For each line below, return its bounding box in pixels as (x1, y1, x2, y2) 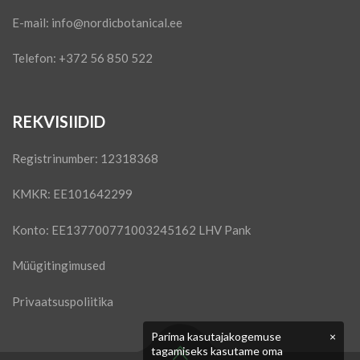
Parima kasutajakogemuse (151, 329, 281, 343)
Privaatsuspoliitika (12, 293, 113, 309)
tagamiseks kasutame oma (151, 344, 283, 358)
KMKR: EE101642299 (12, 186, 133, 202)
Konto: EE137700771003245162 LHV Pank (12, 222, 251, 237)
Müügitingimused (12, 258, 105, 273)
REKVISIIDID (12, 111, 105, 131)
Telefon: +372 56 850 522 (12, 51, 153, 66)
